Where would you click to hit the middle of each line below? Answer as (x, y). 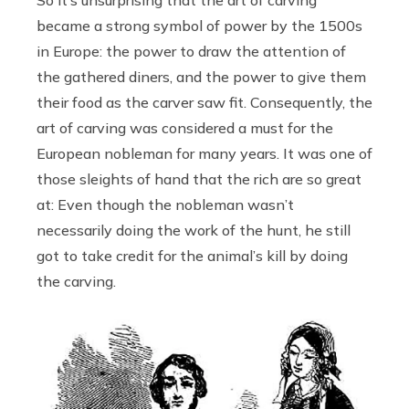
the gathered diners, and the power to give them (201, 76)
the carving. (76, 281)
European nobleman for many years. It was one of (204, 153)
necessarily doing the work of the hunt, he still (194, 230)
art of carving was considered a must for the (185, 127)
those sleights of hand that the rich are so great (199, 178)
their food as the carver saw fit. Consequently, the (204, 102)
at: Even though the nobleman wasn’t (165, 204)
